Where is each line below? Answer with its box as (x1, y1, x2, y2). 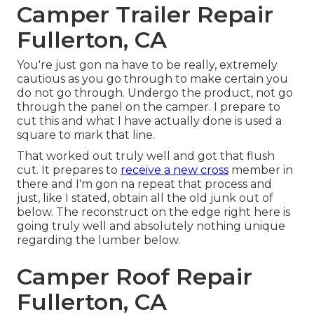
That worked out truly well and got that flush (17, 149, 275, 163)
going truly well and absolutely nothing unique (17, 219, 285, 233)
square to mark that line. (17, 128, 155, 142)
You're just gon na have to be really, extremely (17, 58, 278, 72)
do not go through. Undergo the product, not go (17, 86, 293, 100)
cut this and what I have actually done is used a (17, 114, 282, 128)
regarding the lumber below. (17, 233, 180, 247)
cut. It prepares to (17, 163, 121, 177)
